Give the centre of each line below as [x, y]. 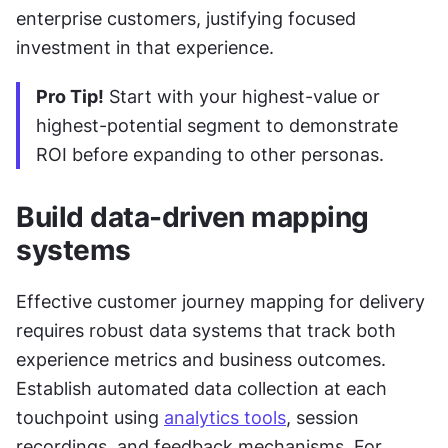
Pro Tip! [70, 97]
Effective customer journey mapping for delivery [220, 302]
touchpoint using [90, 418]
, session [322, 418]
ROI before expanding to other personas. [210, 155]
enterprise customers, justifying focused [186, 19]
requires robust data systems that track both [206, 331]
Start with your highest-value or [242, 97]
